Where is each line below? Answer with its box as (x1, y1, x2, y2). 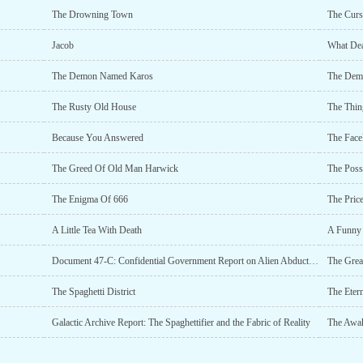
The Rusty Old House (51, 101, 136, 113)
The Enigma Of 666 (51, 194, 128, 205)
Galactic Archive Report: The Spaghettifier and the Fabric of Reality (51, 317, 310, 328)
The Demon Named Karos (51, 70, 153, 82)
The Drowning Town (51, 9, 133, 20)
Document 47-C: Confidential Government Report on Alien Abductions (308, 255, 318, 267)
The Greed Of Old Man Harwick (51, 163, 178, 174)
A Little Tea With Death (51, 224, 142, 236)
